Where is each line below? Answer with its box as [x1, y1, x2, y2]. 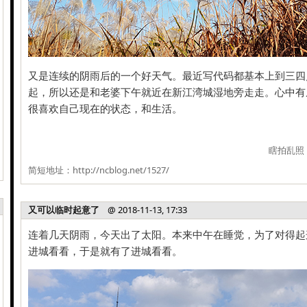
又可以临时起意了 [28, 204, 99, 216]
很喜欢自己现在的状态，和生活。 [28, 101, 182, 115]
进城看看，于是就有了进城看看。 [28, 244, 182, 258]
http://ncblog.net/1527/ [73, 164, 169, 176]
